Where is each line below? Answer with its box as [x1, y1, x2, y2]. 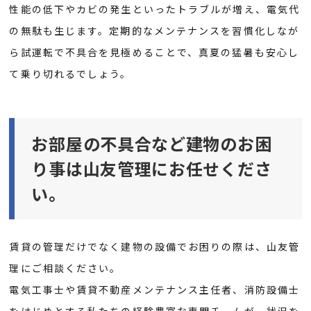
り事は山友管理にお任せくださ [31, 156, 272, 181]
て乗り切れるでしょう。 [9, 66, 132, 81]
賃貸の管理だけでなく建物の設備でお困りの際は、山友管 [9, 239, 301, 254]
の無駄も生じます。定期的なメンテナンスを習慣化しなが [9, 23, 300, 37]
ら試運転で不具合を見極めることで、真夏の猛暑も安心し [9, 44, 300, 59]
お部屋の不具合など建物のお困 [31, 131, 272, 156]
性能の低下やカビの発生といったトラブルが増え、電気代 [9, 1, 301, 16]
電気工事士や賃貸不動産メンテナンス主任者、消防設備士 [9, 283, 301, 297]
